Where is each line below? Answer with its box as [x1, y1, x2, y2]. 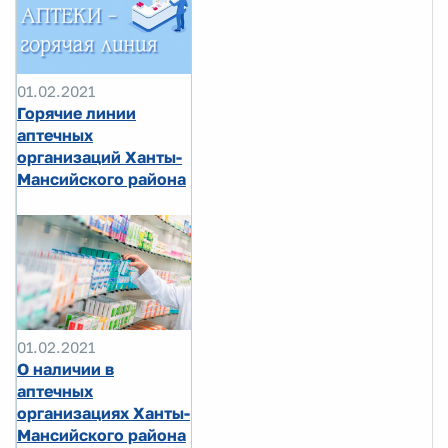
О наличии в [17, 359, 114, 380]
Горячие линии [17, 103, 136, 124]
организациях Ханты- [17, 403, 190, 424]
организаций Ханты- [17, 147, 182, 168]
